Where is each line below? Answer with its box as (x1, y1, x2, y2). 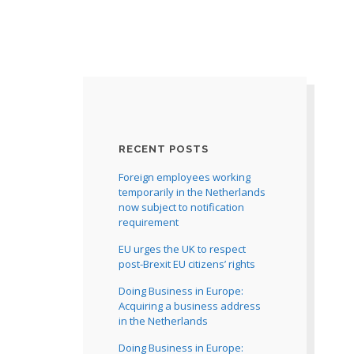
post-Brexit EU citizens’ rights (118, 257, 255, 271)
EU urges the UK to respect (118, 242, 246, 256)
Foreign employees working (118, 170, 250, 184)
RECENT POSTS (118, 143, 209, 155)
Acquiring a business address (118, 299, 261, 313)
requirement (118, 215, 179, 229)
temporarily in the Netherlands (118, 185, 265, 199)
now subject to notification (118, 200, 244, 214)
